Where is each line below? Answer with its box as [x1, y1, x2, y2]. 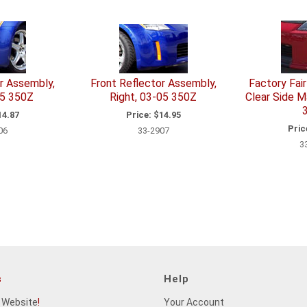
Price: [125, 109, 151, 120]
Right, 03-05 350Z [110, 90, 197, 104]
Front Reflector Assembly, [90, 77, 217, 90]
